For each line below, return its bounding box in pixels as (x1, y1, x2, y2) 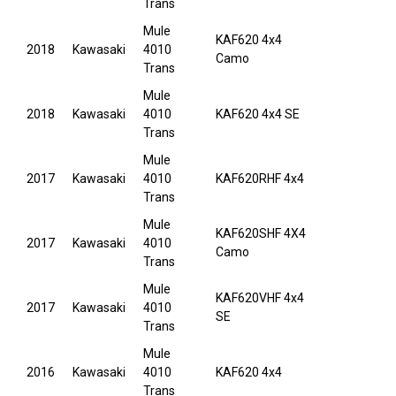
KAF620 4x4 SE (216, 107, 300, 122)
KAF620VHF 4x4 (216, 291, 304, 306)
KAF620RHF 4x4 (216, 171, 304, 187)
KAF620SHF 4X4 (216, 226, 306, 241)
